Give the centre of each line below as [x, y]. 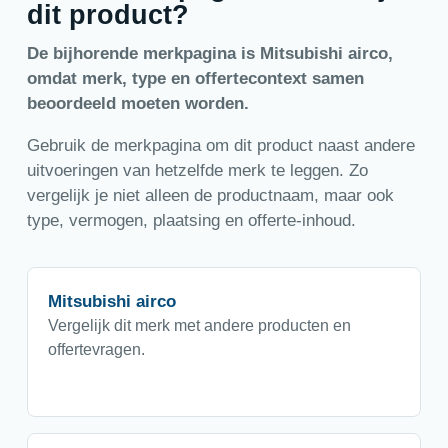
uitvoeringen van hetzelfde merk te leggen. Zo [197, 170]
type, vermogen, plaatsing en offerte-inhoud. [191, 220]
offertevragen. [96, 349]
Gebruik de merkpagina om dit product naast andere [220, 145]
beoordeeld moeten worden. [137, 104]
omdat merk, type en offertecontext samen [195, 79]
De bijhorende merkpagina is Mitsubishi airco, [209, 54]
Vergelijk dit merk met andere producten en [199, 325]
